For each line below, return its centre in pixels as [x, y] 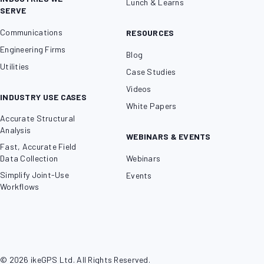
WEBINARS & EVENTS [169, 137]
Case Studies [151, 72]
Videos [139, 89]
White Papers [151, 106]
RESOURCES [150, 33]
